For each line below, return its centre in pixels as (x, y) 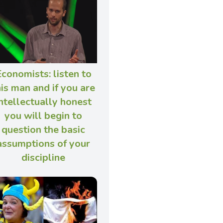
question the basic (44, 130)
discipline (44, 158)
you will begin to (44, 116)
